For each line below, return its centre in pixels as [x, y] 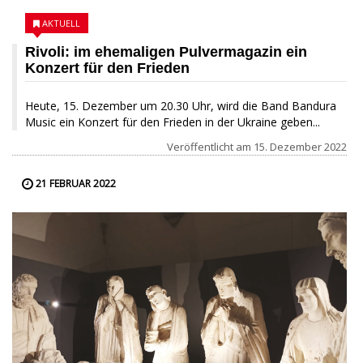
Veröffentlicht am [210, 146]
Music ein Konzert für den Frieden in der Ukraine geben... [173, 122]
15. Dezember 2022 [300, 146]
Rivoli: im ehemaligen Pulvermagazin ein [166, 51]
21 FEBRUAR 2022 [75, 183]
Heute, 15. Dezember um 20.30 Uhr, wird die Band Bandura [181, 105]
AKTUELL [61, 23]
